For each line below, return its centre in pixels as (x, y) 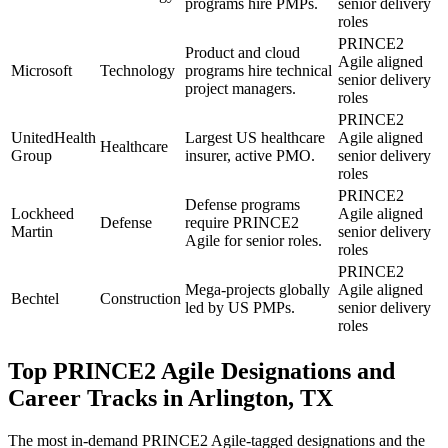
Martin (32, 232)
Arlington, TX (260, 398)
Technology (137, 71)
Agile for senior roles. (253, 241)
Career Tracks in (98, 398)
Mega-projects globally (257, 290)
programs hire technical (258, 71)
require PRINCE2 (242, 223)
